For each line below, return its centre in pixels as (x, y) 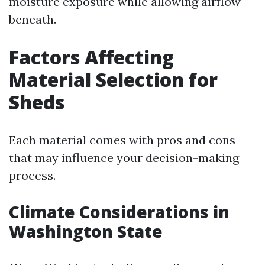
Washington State (86, 231)
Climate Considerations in (119, 212)
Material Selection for (113, 80)
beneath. (33, 19)
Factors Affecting (91, 57)
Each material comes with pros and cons (122, 140)
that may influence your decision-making (124, 158)
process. (32, 175)
